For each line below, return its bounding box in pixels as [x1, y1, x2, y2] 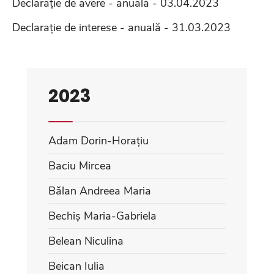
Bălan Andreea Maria [48, 183, 151, 198]
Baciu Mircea [48, 158, 111, 173]
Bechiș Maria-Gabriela [48, 208, 157, 223]
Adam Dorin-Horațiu [48, 133, 149, 148]
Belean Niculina [48, 233, 124, 248]
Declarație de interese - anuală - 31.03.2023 [12, 20, 231, 35]
